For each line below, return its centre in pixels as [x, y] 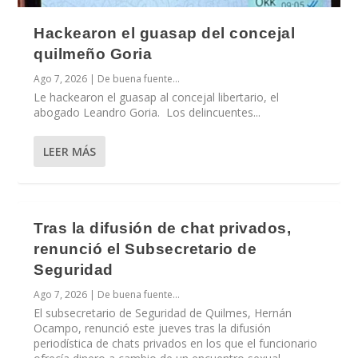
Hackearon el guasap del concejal [165, 33]
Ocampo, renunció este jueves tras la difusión [153, 328]
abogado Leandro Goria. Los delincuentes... [147, 112]
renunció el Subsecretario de [145, 249]
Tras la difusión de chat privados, [163, 228]
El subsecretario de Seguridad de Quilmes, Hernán [163, 312]
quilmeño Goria [93, 54]
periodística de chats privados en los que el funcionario [176, 343]
